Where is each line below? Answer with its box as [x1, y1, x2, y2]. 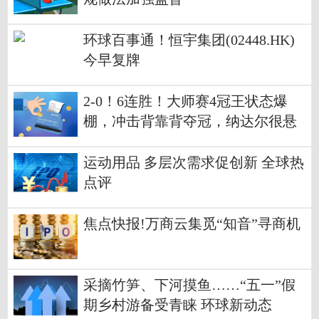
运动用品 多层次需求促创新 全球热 [83, 155, 304, 171]
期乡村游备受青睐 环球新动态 [83, 298, 272, 313]
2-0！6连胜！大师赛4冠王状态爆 [83, 94, 288, 110]
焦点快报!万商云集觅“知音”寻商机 [83, 216, 300, 232]
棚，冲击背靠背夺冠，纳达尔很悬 [83, 114, 297, 130]
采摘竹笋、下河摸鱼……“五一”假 [83, 278, 296, 293]
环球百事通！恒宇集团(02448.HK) [83, 33, 295, 48]
